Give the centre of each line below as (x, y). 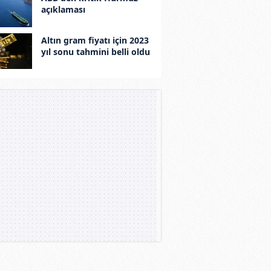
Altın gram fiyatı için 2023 (95, 40)
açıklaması (63, 10)
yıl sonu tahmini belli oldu (95, 51)
